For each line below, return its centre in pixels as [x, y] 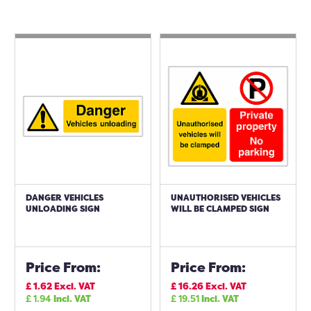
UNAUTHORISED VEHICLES [226, 197]
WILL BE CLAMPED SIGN [220, 209]
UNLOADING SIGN [63, 209]
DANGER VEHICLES [65, 197]
